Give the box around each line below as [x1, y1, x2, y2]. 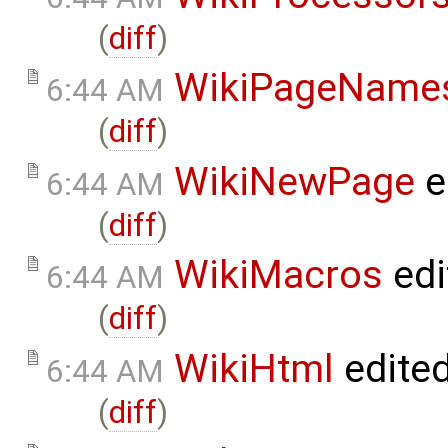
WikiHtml [174, 345, 334, 392]
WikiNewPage [174, 158, 415, 205]
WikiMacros [174, 252, 383, 299]
